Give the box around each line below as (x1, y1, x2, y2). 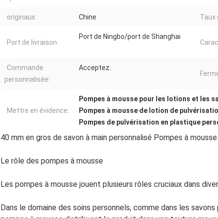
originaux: (7, 13, 36, 21)
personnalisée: (4, 75, 50, 84)
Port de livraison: (7, 38, 58, 47)
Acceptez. (79, 64, 111, 72)
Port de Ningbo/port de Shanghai (79, 33, 181, 41)
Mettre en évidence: (7, 107, 69, 115)
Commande (7, 64, 43, 72)
